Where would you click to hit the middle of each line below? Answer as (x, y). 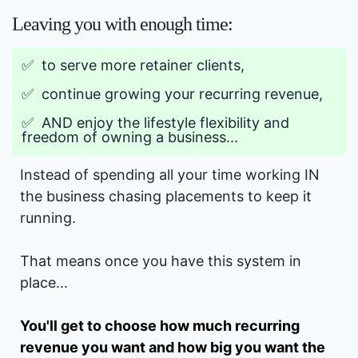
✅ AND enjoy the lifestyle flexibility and (155, 123)
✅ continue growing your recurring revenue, (172, 94)
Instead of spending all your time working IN (170, 175)
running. (48, 218)
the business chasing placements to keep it (166, 197)
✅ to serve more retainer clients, (133, 66)
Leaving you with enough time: (122, 24)
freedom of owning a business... (130, 137)
